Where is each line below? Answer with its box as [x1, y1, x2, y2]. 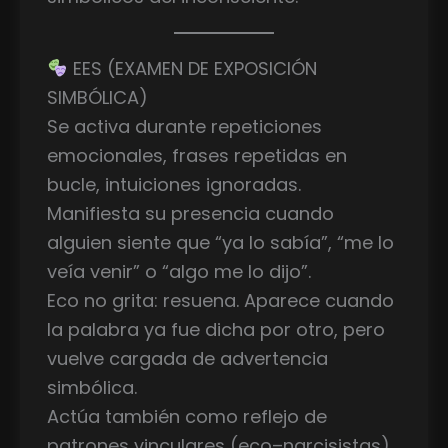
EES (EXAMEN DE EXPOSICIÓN [67, 55, 317, 81]
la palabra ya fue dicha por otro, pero [47, 316, 385, 342]
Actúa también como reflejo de [47, 403, 327, 429]
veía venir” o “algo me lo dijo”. [47, 258, 311, 284]
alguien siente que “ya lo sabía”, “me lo [47, 229, 394, 255]
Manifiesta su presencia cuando [47, 200, 334, 226]
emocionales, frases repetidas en [47, 142, 347, 168]
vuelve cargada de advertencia [47, 345, 328, 371]
